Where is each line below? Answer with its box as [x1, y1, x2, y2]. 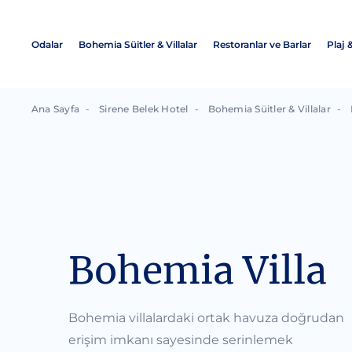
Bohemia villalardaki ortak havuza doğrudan [68, 310, 344, 325]
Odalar [31, 38, 63, 50]
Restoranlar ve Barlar [213, 38, 311, 50]
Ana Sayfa [31, 103, 80, 115]
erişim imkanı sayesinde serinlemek [68, 332, 293, 347]
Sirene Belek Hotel [99, 103, 189, 115]
